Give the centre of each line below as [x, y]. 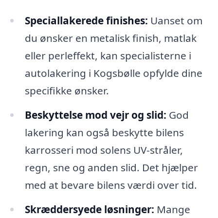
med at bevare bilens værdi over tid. [111, 185]
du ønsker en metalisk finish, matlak [110, 38]
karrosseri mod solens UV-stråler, [104, 150]
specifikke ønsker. [67, 91]
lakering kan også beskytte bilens [104, 133]
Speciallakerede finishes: [86, 21]
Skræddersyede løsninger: [89, 209]
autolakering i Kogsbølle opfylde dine [113, 73]
